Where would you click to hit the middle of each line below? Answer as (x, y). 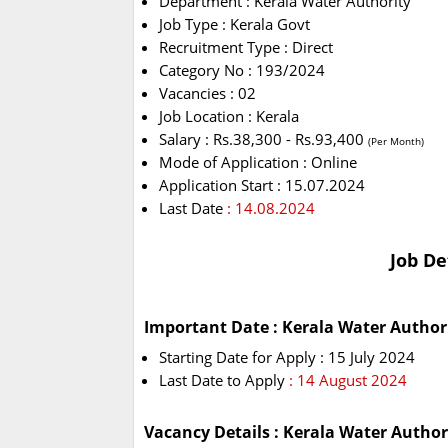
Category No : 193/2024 (242, 70)
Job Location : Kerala (229, 116)
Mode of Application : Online (258, 162)
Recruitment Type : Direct (246, 47)
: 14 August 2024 (348, 380)
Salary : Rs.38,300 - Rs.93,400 (263, 139)
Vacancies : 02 (207, 93)
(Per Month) (396, 141)
